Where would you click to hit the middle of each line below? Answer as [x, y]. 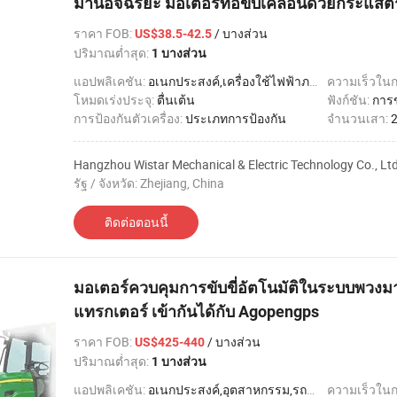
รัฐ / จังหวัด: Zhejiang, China [149, 183]
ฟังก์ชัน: [350, 100]
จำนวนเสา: [359, 118]
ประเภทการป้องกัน [236, 118]
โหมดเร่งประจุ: [115, 100]
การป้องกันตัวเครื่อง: [129, 118]
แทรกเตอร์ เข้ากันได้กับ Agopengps [196, 311]
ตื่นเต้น [176, 100]
